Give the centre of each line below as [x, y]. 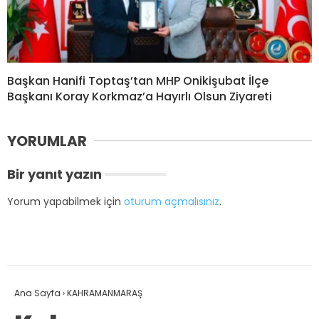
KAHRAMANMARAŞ [105, 293]
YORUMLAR [47, 141]
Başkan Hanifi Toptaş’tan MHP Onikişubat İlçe [138, 80]
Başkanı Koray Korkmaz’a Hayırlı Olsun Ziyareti [140, 96]
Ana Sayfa [37, 293]
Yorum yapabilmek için [66, 201]
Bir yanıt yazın [54, 174]
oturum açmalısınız [172, 201]
